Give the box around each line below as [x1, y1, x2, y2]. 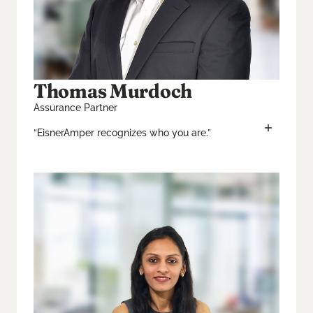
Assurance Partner [34, 102, 117, 113]
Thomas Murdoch [34, 78, 193, 103]
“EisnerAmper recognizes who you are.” [34, 127, 211, 138]
